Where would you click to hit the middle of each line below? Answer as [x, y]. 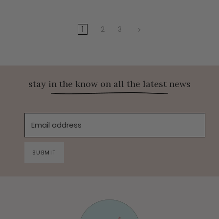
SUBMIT [44, 153]
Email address [56, 125]
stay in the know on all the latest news [109, 84]
